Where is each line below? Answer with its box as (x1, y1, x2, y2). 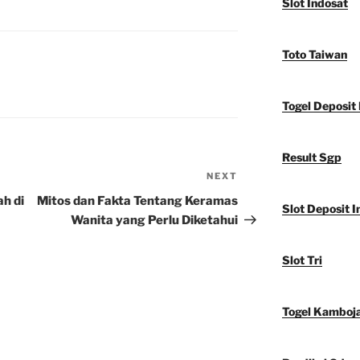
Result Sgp (281, 150, 342, 165)
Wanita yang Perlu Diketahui (71, 213, 239, 228)
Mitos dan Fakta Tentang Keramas (37, 194, 239, 209)
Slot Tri (281, 253, 322, 268)
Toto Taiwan (281, 47, 347, 62)
